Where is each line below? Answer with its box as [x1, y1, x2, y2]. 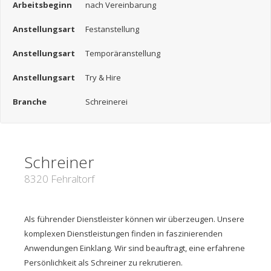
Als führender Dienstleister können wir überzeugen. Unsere [24, 214, 244, 224]
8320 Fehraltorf [24, 172, 94, 186]
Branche [13, 96, 47, 107]
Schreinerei [85, 96, 128, 107]
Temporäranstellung [85, 48, 160, 59]
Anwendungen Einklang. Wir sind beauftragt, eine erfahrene [24, 243, 245, 253]
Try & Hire [85, 72, 121, 83]
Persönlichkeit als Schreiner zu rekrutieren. [24, 257, 183, 268]
